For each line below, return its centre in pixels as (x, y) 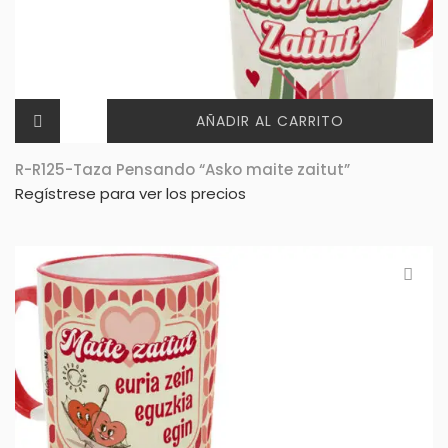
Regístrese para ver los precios (130, 194)
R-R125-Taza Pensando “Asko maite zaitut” (182, 170)
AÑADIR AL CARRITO (270, 121)
